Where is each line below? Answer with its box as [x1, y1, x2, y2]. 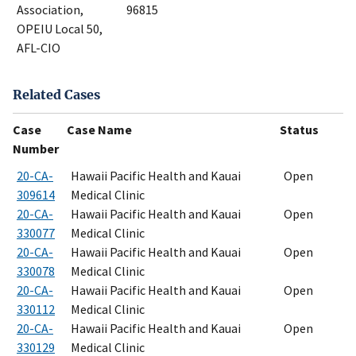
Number [13, 140, 59, 157]
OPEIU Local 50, [17, 21, 103, 37]
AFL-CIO [17, 40, 60, 56]
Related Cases [13, 86, 100, 103]
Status [280, 121, 319, 137]
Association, [17, 2, 83, 18]
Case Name [67, 121, 132, 137]
